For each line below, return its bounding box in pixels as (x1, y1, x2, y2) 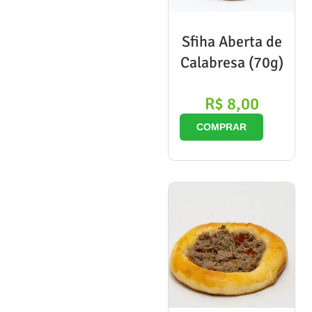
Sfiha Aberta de (181, 31, 282, 51)
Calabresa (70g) (180, 52, 283, 72)
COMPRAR (196, 120, 247, 132)
